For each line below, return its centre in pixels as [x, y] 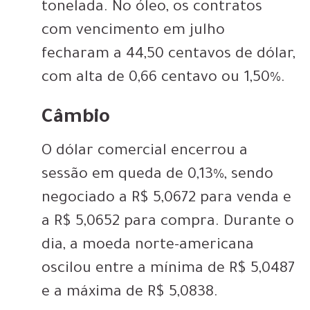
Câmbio [76, 119]
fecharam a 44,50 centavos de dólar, [168, 56]
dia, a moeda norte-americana [148, 247]
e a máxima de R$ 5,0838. [130, 294]
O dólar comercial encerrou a [145, 153]
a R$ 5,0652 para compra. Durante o [168, 223]
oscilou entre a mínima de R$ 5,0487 [168, 270]
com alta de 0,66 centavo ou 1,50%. [163, 79]
